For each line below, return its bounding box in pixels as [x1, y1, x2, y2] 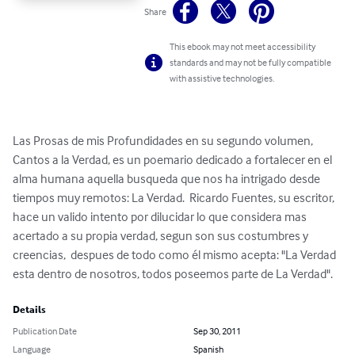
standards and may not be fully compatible [170, 56, 332, 69]
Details [13, 304, 46, 316]
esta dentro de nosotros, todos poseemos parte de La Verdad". [13, 265, 333, 282]
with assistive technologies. [170, 72, 275, 85]
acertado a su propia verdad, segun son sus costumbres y [13, 227, 311, 244]
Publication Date [13, 325, 77, 338]
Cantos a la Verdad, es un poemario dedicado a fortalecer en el [13, 151, 334, 168]
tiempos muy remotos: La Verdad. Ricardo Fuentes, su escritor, [13, 189, 337, 206]
